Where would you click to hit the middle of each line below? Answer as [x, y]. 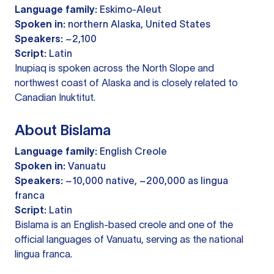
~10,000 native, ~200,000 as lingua [146, 181]
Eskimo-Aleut [129, 9]
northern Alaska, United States [138, 24]
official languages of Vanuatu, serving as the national [129, 239]
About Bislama [63, 130]
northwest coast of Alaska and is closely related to [126, 83]
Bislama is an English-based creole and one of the [124, 225]
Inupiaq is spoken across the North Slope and [114, 68]
